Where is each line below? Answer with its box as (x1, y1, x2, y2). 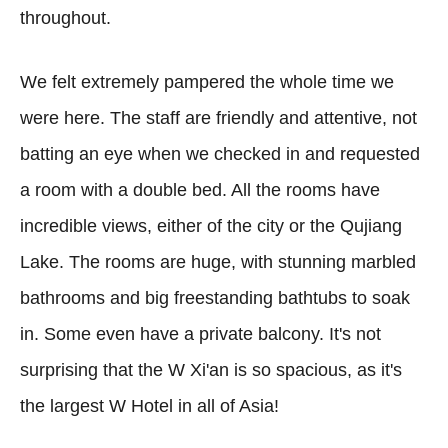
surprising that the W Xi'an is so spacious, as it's (20, 359, 402, 380)
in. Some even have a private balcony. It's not (20, 323, 381, 344)
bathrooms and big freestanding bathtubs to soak (20, 287, 410, 308)
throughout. (20, 7, 111, 28)
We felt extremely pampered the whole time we (20, 71, 394, 92)
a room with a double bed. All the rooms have (20, 179, 380, 200)
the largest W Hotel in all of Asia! (20, 395, 279, 416)
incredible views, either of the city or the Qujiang (20, 215, 402, 236)
